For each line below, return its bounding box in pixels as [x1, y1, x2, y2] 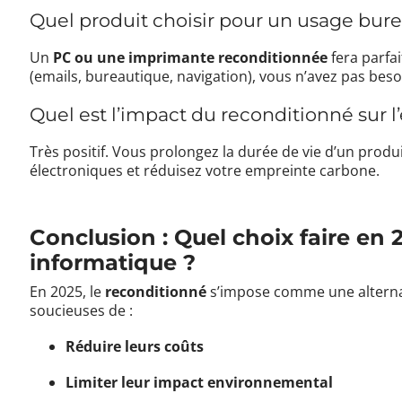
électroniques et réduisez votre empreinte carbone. [30, 160, 380, 180]
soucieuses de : [30, 300, 134, 320]
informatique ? [30, 249, 197, 275]
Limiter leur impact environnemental [66, 372, 334, 393]
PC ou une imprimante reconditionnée [53, 48, 328, 68]
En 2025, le [30, 281, 106, 301]
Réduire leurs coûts [66, 336, 205, 356]
